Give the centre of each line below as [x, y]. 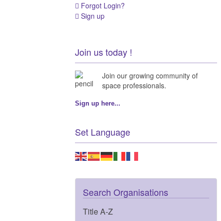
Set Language [103, 131]
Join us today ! [104, 52]
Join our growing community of [150, 75]
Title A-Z [98, 211]
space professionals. [135, 85]
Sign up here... [98, 103]
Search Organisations [126, 192]
